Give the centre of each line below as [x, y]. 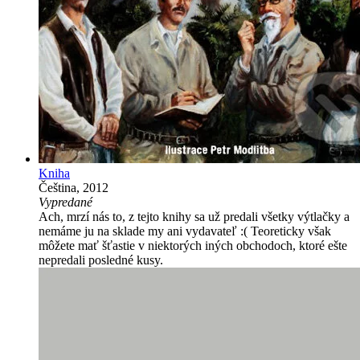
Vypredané [65, 202]
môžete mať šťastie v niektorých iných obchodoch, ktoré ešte [193, 245]
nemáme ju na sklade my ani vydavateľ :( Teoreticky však [185, 231]
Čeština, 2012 [74, 187]
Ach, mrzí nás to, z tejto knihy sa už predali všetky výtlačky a [194, 216]
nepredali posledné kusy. [101, 260]
